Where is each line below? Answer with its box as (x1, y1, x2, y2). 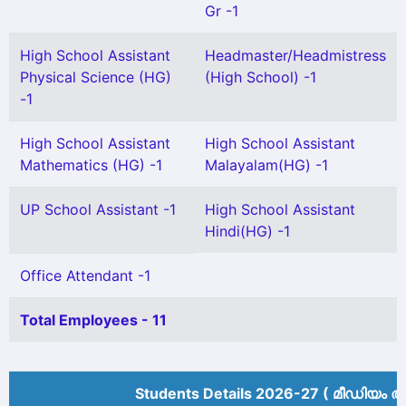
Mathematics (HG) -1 (20, 156, 162, 174)
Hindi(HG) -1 (205, 222, 290, 240)
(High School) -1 (205, 68, 316, 86)
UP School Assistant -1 (20, 200, 176, 218)
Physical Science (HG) (20, 68, 171, 86)
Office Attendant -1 (20, 266, 150, 285)
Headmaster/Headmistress (205, 46, 386, 64)
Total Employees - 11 (20, 311, 167, 329)
